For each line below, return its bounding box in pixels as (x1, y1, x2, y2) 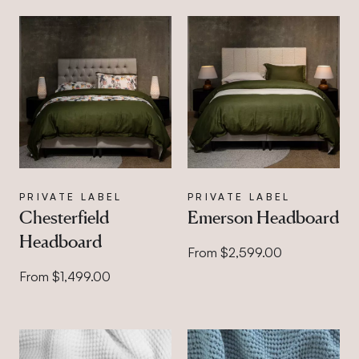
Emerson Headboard (187, 206, 339, 228)
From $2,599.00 (187, 244, 282, 260)
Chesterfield (19, 206, 109, 228)
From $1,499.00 (19, 268, 111, 284)
